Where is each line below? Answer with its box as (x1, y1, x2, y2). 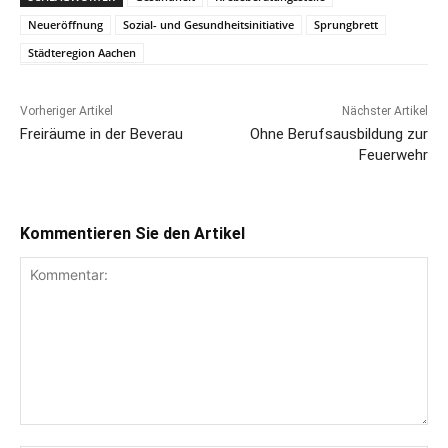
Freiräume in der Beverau (20, 125, 183, 144)
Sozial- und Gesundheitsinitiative (123, 17, 294, 33)
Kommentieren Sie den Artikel (20, 224, 245, 244)
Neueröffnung (28, 17, 103, 33)
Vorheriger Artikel (20, 104, 113, 119)
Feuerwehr (358, 146, 428, 165)
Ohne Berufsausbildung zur (249, 125, 428, 144)
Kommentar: (19, 426, 97, 444)
